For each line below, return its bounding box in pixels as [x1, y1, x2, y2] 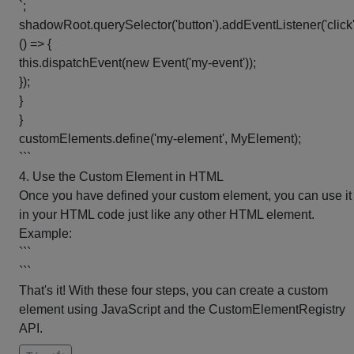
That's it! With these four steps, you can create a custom [19, 284, 328, 297]
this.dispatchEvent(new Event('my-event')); [19, 56, 256, 70]
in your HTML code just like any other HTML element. [19, 208, 314, 221]
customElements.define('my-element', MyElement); [19, 132, 301, 145]
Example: [19, 227, 72, 240]
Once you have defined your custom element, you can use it [19, 189, 352, 202]
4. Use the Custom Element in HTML [19, 170, 224, 183]
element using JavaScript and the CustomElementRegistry [19, 303, 345, 316]
